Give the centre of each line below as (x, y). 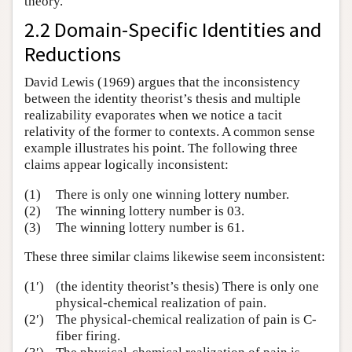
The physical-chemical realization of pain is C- (186, 319)
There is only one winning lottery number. (172, 194)
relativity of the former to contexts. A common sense (170, 132)
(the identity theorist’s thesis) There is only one (187, 286)
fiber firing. (88, 335)
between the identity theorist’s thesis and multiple (163, 99)
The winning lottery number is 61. (150, 227)
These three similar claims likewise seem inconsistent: (175, 257)
